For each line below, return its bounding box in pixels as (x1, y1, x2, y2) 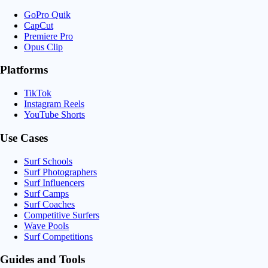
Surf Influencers (24, 177, 84, 188)
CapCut (24, 20, 53, 31)
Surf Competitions (24, 231, 93, 242)
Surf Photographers (24, 166, 97, 177)
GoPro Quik (24, 9, 71, 20)
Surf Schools (24, 156, 72, 166)
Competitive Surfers (24, 209, 99, 220)
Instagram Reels (24, 99, 84, 109)
